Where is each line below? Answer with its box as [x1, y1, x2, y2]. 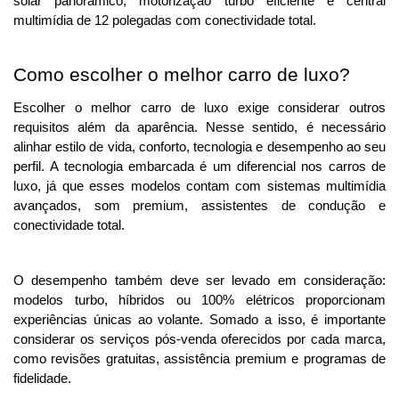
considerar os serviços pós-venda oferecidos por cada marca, [13, 332, 386, 347]
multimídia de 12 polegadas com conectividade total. [13, 13, 316, 28]
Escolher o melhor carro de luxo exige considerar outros [13, 101, 386, 116]
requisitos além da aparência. [13, 120, 207, 135]
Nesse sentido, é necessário [206, 120, 387, 135]
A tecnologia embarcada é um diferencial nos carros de [50, 159, 387, 175]
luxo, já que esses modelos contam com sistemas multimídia [13, 179, 386, 194]
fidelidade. [13, 371, 75, 387]
